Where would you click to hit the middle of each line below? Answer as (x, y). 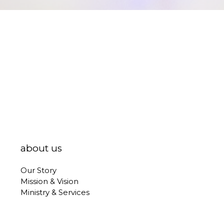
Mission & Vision (49, 181)
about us (41, 148)
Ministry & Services (55, 192)
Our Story (38, 170)
